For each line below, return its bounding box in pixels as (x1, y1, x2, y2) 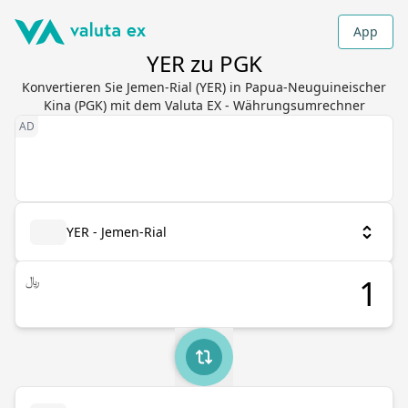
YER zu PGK (146, 48, 262, 78)
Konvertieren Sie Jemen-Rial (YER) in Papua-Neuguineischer (22, 78, 386, 96)
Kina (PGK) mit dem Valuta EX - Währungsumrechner (43, 97, 365, 114)
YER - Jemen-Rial (66, 223, 167, 240)
